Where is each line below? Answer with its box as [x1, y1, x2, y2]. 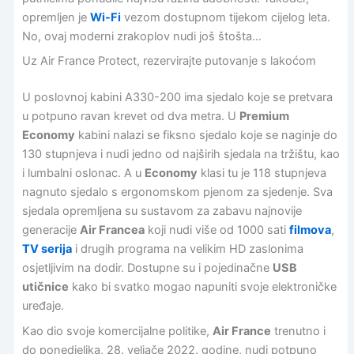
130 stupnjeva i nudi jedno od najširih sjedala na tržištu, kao [21, 147, 340, 162]
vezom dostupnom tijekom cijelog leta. [120, 10, 330, 25]
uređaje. [21, 299, 64, 314]
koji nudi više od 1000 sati [144, 223, 289, 238]
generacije [21, 223, 80, 238]
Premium [239, 109, 289, 124]
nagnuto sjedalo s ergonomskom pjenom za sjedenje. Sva [21, 185, 333, 200]
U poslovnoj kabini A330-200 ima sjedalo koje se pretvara [21, 90, 333, 105]
